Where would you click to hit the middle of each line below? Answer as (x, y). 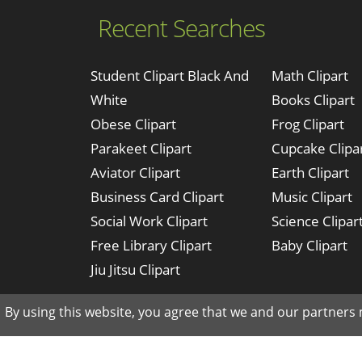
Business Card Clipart (157, 197)
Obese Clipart (133, 124)
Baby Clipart (309, 245)
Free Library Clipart (151, 245)
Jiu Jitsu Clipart (135, 269)
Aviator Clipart (135, 173)
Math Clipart (310, 76)
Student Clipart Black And (170, 76)
